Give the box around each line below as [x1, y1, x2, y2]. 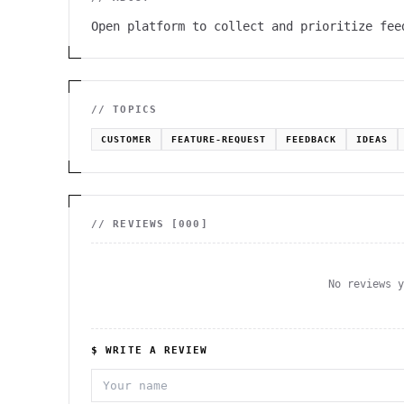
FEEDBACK [286, 134, 336, 144]
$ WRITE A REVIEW [91, 344, 208, 356]
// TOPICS [91, 104, 157, 115]
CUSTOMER [101, 134, 151, 144]
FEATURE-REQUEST [171, 134, 266, 144]
